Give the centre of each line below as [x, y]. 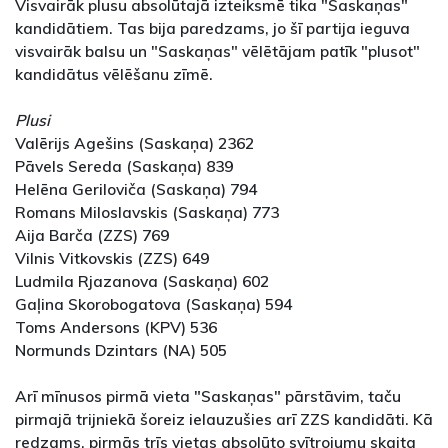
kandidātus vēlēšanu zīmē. [114, 74]
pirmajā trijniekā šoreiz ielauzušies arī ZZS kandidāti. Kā [224, 419]
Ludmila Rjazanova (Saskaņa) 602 [142, 281]
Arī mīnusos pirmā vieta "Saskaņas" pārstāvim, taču [208, 396]
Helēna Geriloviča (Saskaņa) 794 [136, 189]
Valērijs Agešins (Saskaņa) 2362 [134, 143]
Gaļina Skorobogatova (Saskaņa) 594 [153, 304]
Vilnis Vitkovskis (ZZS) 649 [112, 258]
